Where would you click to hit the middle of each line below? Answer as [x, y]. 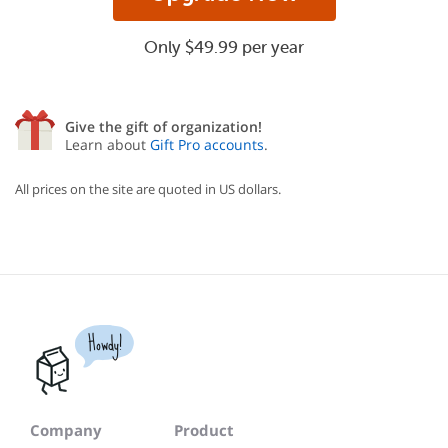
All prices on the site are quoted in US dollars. [148, 189]
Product [204, 430]
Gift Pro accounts [207, 144]
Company [66, 430]
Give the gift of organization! [163, 126]
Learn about [107, 144]
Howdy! [104, 343]
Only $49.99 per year [224, 47]
